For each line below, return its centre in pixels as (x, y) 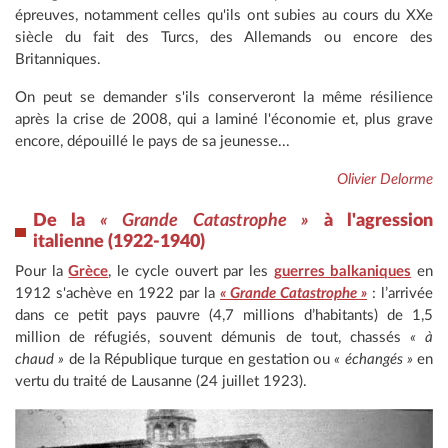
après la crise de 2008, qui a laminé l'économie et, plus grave (224, 120)
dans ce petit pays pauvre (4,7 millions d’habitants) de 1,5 (224, 316)
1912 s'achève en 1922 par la (117, 294)
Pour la (42, 272)
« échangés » (373, 360)
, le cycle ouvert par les (191, 272)
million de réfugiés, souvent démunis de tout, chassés (212, 338)
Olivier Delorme (385, 180)
